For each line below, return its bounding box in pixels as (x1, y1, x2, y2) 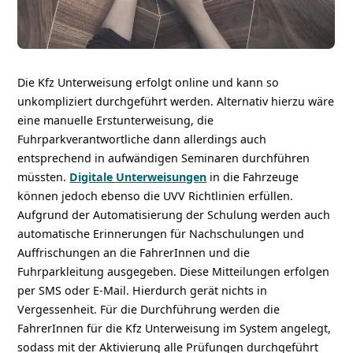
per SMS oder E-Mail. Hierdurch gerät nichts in (17, 282, 268, 298)
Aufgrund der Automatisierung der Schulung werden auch (17, 206, 331, 222)
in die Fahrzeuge (206, 169, 299, 184)
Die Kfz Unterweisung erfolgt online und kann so (17, 74, 280, 90)
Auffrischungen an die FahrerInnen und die (17, 244, 251, 260)
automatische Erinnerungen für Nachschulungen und (17, 225, 305, 241)
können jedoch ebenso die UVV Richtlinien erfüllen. (17, 188, 294, 203)
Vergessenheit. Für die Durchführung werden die (17, 301, 281, 317)
